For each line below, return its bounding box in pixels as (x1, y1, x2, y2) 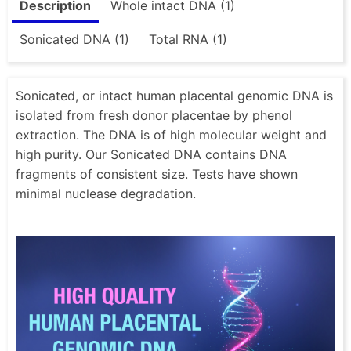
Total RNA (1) (149, 31, 227, 47)
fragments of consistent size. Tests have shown (16, 166, 298, 183)
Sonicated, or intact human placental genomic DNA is (16, 88, 333, 104)
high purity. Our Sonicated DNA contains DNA (16, 147, 287, 163)
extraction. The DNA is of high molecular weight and (16, 127, 327, 143)
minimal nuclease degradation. (16, 186, 200, 202)
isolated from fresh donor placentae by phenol (16, 107, 292, 124)
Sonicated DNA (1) (20, 31, 129, 47)
